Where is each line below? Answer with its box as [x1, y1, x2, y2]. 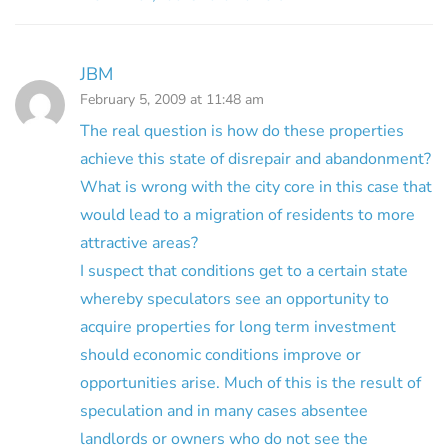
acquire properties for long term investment [80, 315, 396, 338]
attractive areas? [80, 231, 198, 254]
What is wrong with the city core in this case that [80, 175, 432, 198]
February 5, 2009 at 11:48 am [80, 89, 264, 109]
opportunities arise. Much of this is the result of [80, 371, 421, 394]
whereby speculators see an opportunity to [80, 287, 389, 310]
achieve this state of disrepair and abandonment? [80, 147, 431, 170]
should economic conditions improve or [80, 343, 361, 366]
